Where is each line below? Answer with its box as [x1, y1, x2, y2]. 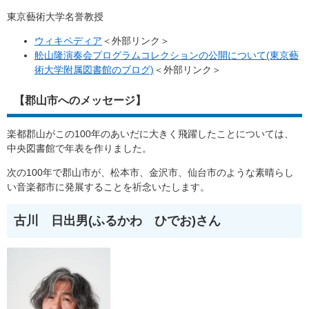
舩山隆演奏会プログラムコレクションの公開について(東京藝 [34, 49, 299, 61]
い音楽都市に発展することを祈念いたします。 [7, 181, 210, 192]
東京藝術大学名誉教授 [7, 10, 103, 22]
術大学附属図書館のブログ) [34, 63, 154, 75]
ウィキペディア [34, 34, 102, 46]
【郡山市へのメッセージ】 [14, 94, 146, 106]
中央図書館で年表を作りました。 [7, 142, 152, 154]
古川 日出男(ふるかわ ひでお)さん [14, 213, 221, 228]
